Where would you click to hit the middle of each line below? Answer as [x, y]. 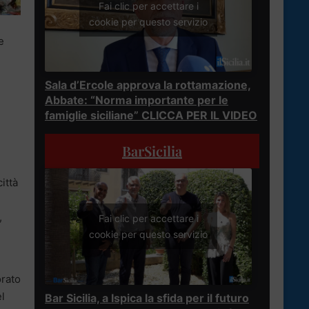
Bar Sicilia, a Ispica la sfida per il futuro [147, 298]
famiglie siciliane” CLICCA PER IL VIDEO [151, 115]
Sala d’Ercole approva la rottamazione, [148, 84]
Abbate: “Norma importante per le [137, 100]
